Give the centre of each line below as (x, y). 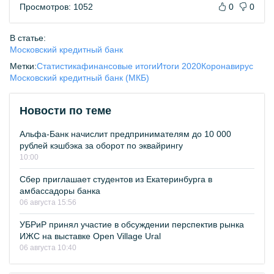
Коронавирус (227, 66)
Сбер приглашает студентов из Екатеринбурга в (116, 179)
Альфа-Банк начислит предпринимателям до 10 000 (125, 134)
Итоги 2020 (179, 66)
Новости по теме (65, 111)
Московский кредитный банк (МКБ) (80, 78)
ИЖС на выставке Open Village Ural (90, 236)
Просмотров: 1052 (56, 7)
